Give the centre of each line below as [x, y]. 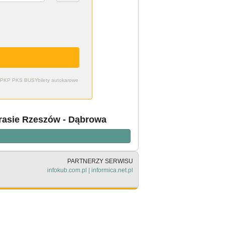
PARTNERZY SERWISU [100, 161]
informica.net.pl [112, 170]
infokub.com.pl [67, 170]
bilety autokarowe [58, 80]
